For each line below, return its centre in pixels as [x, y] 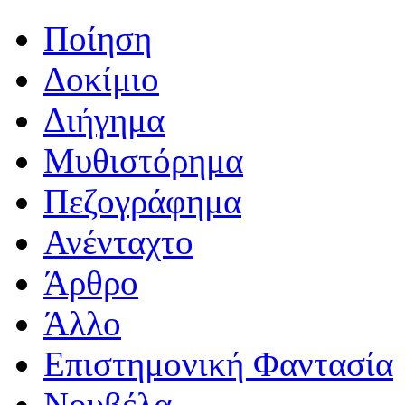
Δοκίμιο [101, 80]
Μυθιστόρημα [143, 161]
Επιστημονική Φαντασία [218, 364]
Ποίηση [98, 39]
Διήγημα [104, 120]
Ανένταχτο [118, 242]
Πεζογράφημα [142, 202]
